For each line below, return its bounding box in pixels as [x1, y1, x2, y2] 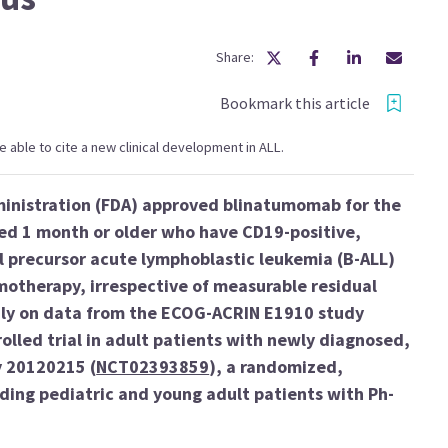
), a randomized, [209, 355, 344, 378]
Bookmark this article [219, 92, 370, 113]
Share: [215, 48, 254, 66]
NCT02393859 [96, 355, 210, 378]
